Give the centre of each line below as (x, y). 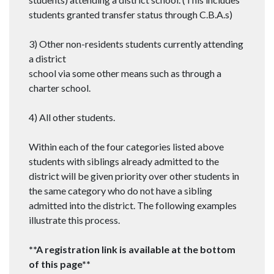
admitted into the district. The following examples (133, 206)
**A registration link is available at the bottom (132, 250)
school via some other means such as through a (125, 73)
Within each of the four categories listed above (126, 147)
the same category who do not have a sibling (120, 191)
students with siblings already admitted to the (124, 161)
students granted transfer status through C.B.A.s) (131, 15)
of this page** (60, 264)
